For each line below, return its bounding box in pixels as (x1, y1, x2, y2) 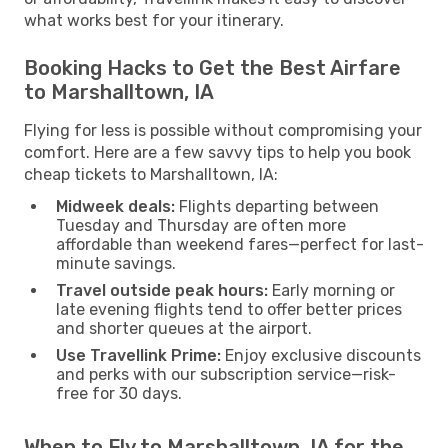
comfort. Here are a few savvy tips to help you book (24, 142, 411, 162)
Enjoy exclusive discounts (221, 345, 421, 365)
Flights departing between (175, 196, 379, 216)
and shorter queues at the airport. (56, 318, 312, 338)
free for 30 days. (56, 383, 182, 403)
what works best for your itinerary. (24, 10, 284, 30)
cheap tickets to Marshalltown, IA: (24, 164, 278, 184)
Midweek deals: (56, 196, 175, 216)
